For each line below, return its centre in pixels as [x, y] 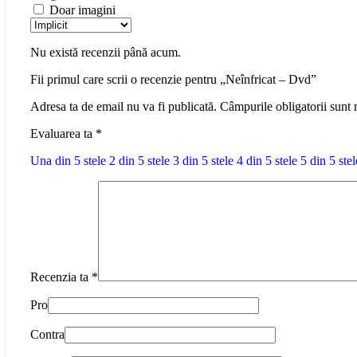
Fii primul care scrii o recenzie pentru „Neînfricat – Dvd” [173, 79]
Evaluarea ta [63, 133]
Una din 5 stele [68, 160]
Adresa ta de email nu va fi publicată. [124, 106]
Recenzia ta [61, 277]
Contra [47, 334]
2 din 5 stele [139, 160]
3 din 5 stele [203, 160]
